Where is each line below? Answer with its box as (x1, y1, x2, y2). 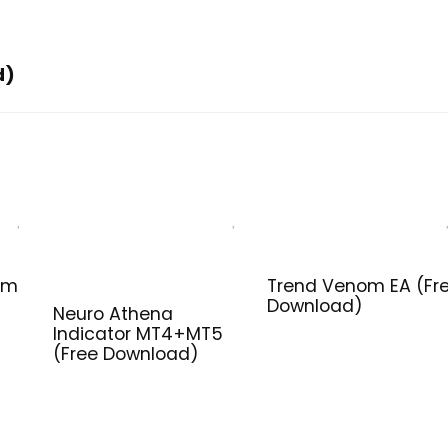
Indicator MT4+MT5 (52, 321, 223, 346)
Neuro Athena (52, 301, 173, 326)
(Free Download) (52, 341, 199, 366)
